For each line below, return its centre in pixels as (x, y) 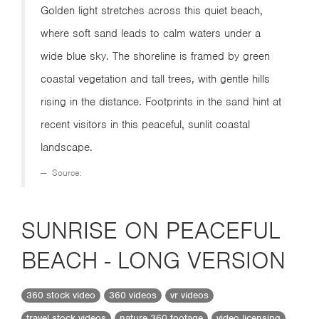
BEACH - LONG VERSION (153, 260)
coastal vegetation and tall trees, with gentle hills (155, 79)
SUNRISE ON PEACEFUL (151, 230)
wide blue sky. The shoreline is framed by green (155, 56)
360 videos (133, 296)
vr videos (189, 296)
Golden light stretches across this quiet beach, (152, 11)
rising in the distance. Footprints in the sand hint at (161, 102)
